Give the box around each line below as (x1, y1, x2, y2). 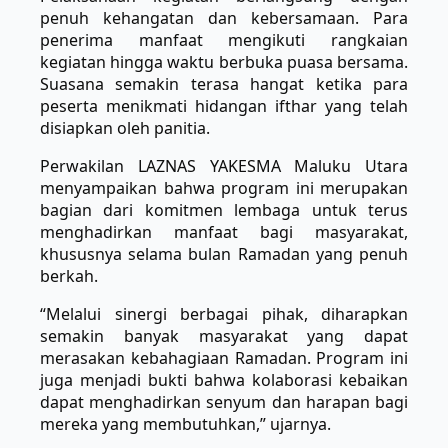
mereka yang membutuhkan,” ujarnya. (40, 413, 331, 436)
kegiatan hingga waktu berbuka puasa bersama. (40, 51, 408, 74)
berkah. (40, 265, 98, 288)
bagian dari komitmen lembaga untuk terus (40, 199, 408, 222)
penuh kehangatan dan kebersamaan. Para (40, 7, 408, 30)
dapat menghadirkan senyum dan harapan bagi (40, 391, 408, 414)
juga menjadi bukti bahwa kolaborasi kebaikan (40, 369, 408, 392)
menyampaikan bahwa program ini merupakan (40, 177, 408, 200)
